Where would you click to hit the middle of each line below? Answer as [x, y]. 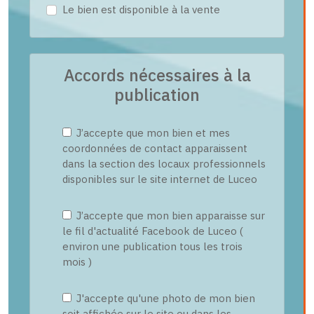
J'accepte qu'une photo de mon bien [164, 298]
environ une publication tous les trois [152, 246]
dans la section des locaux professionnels [164, 164]
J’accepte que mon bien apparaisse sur [169, 216]
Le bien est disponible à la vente [141, 9]
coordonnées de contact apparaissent [155, 148]
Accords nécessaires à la [157, 75]
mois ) [77, 262]
